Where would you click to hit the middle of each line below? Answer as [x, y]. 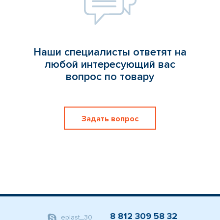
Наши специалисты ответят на [110, 52]
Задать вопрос [110, 119]
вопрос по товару [110, 77]
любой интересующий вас [110, 64]
